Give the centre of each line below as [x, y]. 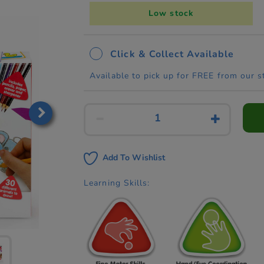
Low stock [171, 13]
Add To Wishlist [134, 157]
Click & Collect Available [172, 54]
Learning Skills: [117, 183]
